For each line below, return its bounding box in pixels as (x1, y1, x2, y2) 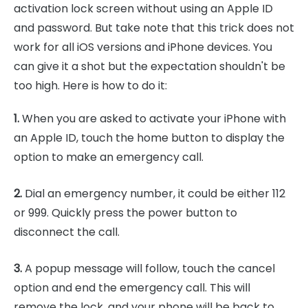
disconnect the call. (14, 224, 120, 241)
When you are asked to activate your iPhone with (19, 111, 286, 127)
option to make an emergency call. (14, 149, 203, 166)
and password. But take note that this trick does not (14, 20, 294, 36)
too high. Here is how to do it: (14, 78, 167, 94)
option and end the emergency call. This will (14, 280, 250, 296)
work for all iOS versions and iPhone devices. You (14, 39, 272, 56)
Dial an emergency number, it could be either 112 (22, 186, 285, 202)
